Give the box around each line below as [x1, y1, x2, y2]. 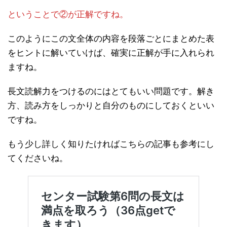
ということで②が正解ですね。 [8, 9, 128, 19]
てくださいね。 [8, 153, 68, 163]
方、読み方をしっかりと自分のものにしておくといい [8, 100, 214, 110]
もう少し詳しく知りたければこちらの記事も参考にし [8, 139, 214, 149]
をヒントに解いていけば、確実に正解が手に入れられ [8, 48, 214, 58]
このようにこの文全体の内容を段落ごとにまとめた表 [8, 33, 214, 44]
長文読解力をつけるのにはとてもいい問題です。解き [8, 86, 214, 96]
